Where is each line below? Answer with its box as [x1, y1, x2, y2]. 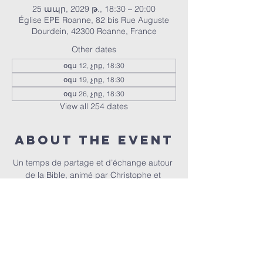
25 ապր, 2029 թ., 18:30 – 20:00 [32, 4, 156, 14]
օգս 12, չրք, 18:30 [63, 61, 124, 70]
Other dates [72, 44, 116, 55]
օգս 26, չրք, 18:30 [63, 89, 124, 98]
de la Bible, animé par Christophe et [25, 170, 163, 180]
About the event [14, 132, 174, 148]
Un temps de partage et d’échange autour [13, 157, 175, 168]
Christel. [79, 182, 109, 193]
